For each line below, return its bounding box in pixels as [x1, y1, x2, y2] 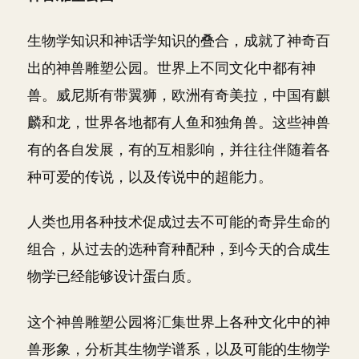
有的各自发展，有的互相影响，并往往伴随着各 [27, 140, 330, 158]
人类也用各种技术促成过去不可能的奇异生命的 [27, 213, 330, 230]
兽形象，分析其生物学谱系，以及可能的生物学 [27, 340, 330, 357]
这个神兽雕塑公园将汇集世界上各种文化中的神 [27, 313, 330, 330]
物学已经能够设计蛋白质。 [27, 268, 200, 284]
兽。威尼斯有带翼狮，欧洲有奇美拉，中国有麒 [27, 86, 330, 103]
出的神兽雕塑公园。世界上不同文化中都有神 [27, 58, 316, 76]
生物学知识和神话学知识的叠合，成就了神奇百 [27, 31, 330, 49]
